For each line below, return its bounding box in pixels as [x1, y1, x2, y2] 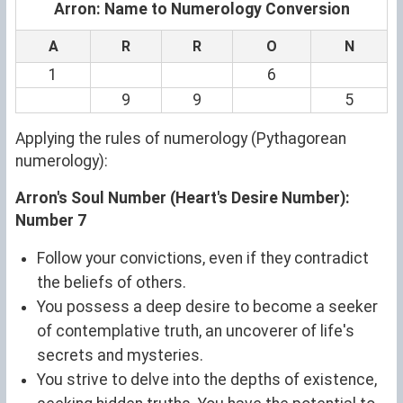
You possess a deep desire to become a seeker [37, 297, 378, 316]
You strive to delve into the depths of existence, [37, 370, 377, 389]
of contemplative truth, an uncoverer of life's [37, 321, 354, 340]
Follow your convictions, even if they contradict [37, 248, 369, 267]
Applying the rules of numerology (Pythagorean [15, 129, 346, 148]
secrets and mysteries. [37, 345, 203, 364]
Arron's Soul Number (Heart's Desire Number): [15, 188, 350, 207]
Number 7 [15, 210, 86, 229]
